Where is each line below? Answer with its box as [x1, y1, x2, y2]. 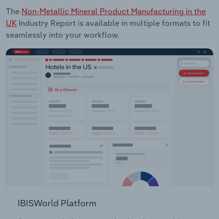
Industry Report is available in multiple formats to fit [17, 18, 210, 28]
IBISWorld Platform [18, 197, 96, 209]
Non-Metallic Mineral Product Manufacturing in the [22, 6, 206, 16]
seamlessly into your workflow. [6, 29, 120, 40]
